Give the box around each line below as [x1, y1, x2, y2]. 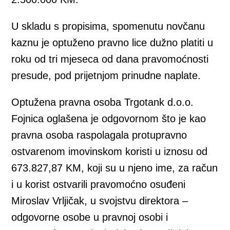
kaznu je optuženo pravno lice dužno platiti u [11, 37, 214, 48]
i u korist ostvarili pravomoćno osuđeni [11, 179, 186, 190]
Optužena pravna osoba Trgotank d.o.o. [11, 97, 194, 108]
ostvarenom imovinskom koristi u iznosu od [11, 146, 208, 157]
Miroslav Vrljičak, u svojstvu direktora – [11, 195, 188, 206]
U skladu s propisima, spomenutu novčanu [11, 21, 205, 32]
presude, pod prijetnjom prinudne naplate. [11, 70, 201, 81]
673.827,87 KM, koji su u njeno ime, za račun [11, 162, 218, 174]
